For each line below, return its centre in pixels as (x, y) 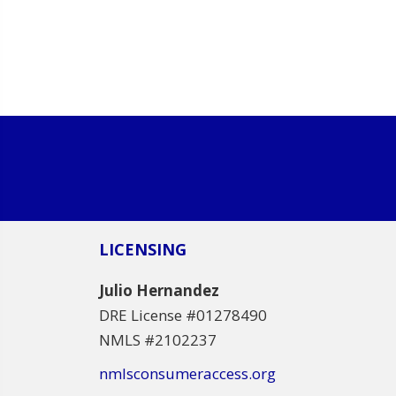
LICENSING (143, 249)
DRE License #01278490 (183, 315)
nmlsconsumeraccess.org (187, 373)
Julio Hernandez (159, 290)
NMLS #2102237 (158, 339)
